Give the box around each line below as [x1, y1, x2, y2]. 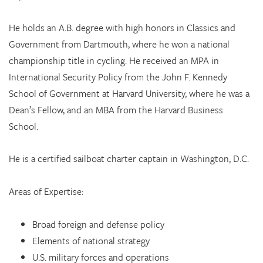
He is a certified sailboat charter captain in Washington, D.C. [9, 151, 249, 166]
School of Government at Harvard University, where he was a [9, 86, 249, 100]
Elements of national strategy [32, 233, 150, 248]
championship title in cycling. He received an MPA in [9, 53, 219, 68]
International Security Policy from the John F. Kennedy [9, 69, 227, 84]
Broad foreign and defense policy [32, 217, 164, 231]
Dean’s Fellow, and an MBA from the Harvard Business [9, 102, 223, 117]
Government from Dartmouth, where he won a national [9, 36, 230, 51]
